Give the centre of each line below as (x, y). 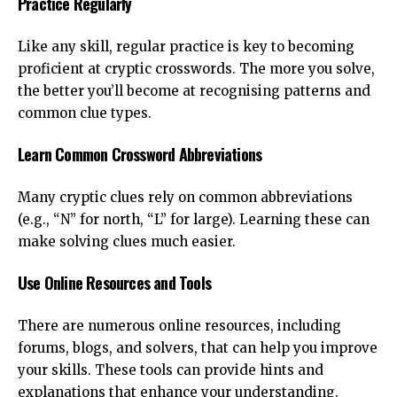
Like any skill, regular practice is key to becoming (186, 46)
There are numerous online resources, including (179, 325)
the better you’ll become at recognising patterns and (194, 90)
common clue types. (85, 113)
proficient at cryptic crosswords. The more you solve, (196, 68)
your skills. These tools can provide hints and (171, 370)
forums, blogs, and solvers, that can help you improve (198, 347)
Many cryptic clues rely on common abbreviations (185, 197)
